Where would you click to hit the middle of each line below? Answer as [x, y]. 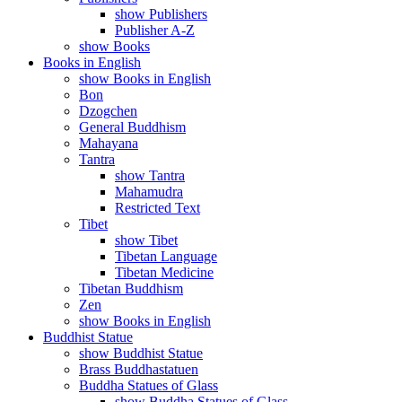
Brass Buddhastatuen [139, 369]
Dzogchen [108, 111]
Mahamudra [149, 192]
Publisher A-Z [155, 30]
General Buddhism [132, 127]
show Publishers [161, 14]
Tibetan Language [166, 256]
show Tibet [146, 240]
